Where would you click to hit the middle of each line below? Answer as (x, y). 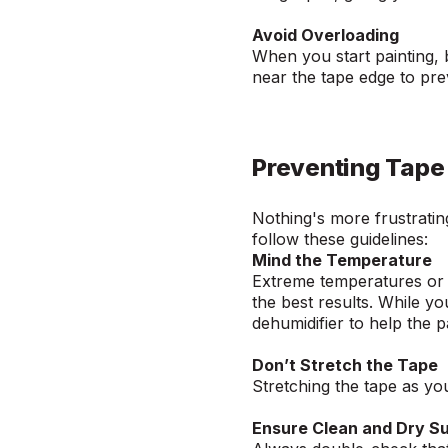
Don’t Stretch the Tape (345, 365)
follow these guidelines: (344, 239)
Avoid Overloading (325, 35)
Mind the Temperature (342, 260)
